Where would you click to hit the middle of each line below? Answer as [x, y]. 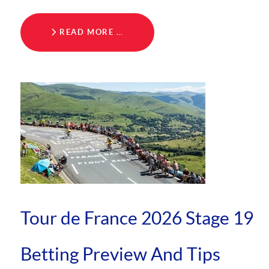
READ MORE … [90, 32]
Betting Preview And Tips [120, 254]
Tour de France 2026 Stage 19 [137, 218]
